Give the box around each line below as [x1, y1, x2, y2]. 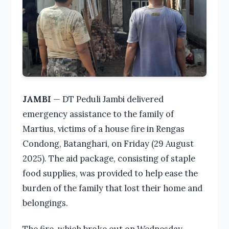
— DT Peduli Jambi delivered [51, 94, 164, 105]
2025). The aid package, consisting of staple [22, 153, 195, 164]
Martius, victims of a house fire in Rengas [22, 123, 185, 134]
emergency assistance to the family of [22, 108, 174, 120]
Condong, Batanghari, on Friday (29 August [22, 138, 194, 149]
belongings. [22, 197, 68, 209]
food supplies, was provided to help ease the [22, 168, 198, 179]
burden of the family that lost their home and [22, 182, 202, 194]
